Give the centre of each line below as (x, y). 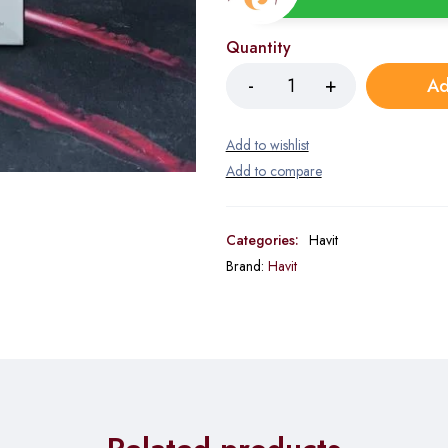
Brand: (246, 266)
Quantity (258, 47)
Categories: (262, 240)
